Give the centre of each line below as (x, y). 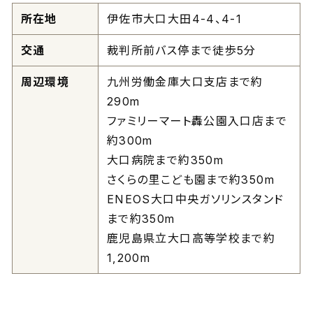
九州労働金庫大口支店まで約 (185, 81)
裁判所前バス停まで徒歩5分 (181, 50)
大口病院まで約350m (165, 160)
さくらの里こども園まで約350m (190, 179)
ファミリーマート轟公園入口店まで (197, 121)
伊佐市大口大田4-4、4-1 (174, 19)
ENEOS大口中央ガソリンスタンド (195, 199)
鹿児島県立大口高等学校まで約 (191, 238)
